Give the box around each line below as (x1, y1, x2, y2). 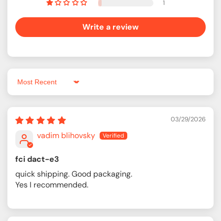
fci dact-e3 (15, 153, 59, 164)
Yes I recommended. (15, 179, 88, 190)
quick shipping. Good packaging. (15, 168, 132, 179)
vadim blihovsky (37, 130, 95, 141)
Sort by (15, 81, 40, 92)
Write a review (82, 21, 139, 32)
